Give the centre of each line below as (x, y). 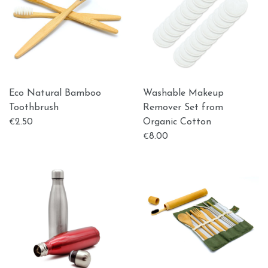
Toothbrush (34, 108)
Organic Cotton (177, 122)
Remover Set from (183, 108)
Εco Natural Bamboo (55, 93)
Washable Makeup (183, 93)
